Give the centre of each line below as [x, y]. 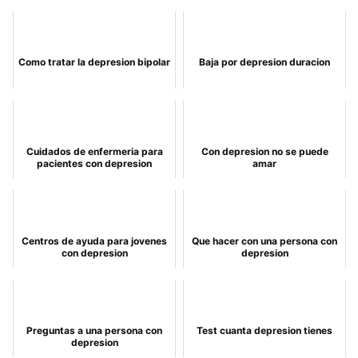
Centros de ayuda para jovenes [94, 241]
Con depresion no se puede [265, 151]
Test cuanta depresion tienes [265, 330]
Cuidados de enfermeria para [94, 151]
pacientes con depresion [94, 163]
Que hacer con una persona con [265, 241]
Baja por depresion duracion [265, 62]
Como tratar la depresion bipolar [94, 62]
